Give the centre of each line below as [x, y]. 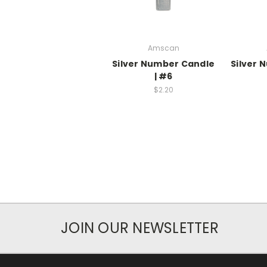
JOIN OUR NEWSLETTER [140, 228]
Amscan [163, 48]
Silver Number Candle [163, 63]
